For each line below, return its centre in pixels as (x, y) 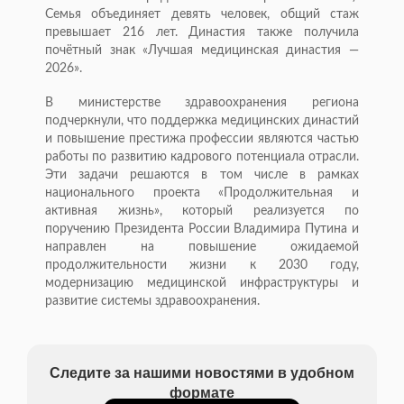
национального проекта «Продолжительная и (202, 193)
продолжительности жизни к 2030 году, (202, 266)
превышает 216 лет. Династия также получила (202, 33)
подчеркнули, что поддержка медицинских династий (202, 121)
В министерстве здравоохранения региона (202, 103)
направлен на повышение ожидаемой (202, 248)
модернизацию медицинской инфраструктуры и (202, 284)
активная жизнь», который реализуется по (202, 211)
